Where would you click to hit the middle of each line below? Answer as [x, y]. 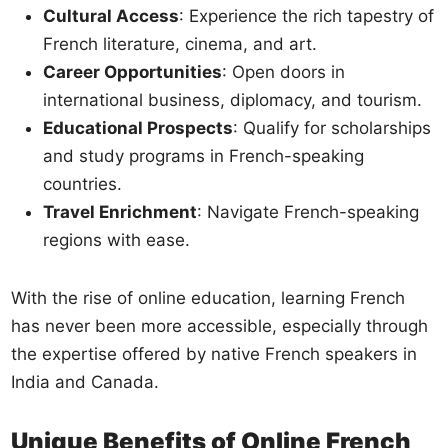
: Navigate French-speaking [308, 211]
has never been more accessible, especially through [220, 325]
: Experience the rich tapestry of [307, 15]
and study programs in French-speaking [204, 155]
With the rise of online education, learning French [208, 297]
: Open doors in [284, 71]
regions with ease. [117, 239]
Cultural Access [111, 15]
